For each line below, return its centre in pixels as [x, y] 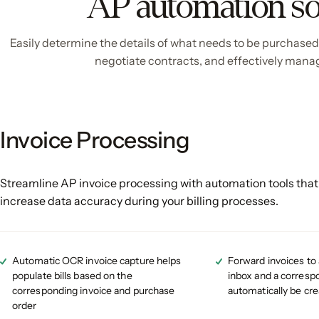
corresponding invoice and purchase [94, 290]
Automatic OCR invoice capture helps [97, 260]
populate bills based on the [72, 275]
